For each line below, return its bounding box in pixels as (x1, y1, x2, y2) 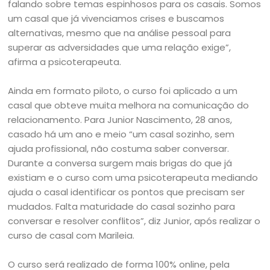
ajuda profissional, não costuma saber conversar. (8, 142, 230, 155)
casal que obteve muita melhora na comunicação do (8, 99, 250, 111)
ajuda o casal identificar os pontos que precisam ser (8, 186, 245, 198)
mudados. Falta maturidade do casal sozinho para (8, 200, 236, 213)
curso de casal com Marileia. (8, 229, 135, 242)
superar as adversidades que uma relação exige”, (8, 41, 231, 54)
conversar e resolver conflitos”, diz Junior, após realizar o (8, 215, 261, 227)
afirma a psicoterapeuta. (8, 55, 122, 68)
